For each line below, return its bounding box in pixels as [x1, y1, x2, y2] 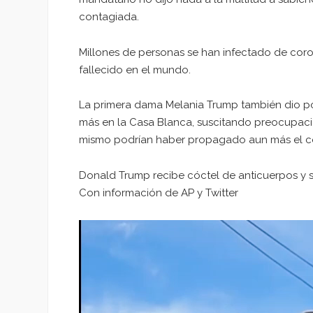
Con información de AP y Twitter [79, 187, 238, 200]
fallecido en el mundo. [79, 63, 191, 76]
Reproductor [78, 221, 143, 234]
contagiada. [79, 10, 139, 23]
